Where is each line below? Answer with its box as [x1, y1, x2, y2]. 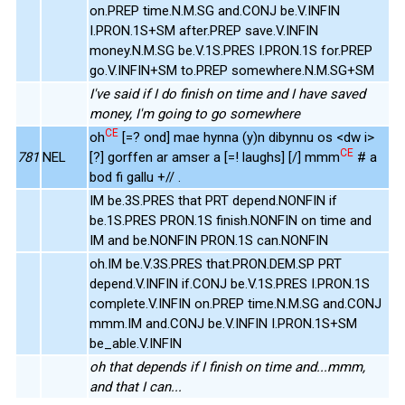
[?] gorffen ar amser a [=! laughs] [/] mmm [89, 148, 340, 165]
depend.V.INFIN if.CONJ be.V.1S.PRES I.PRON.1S [89, 275, 370, 292]
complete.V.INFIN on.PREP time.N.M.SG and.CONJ [89, 295, 381, 312]
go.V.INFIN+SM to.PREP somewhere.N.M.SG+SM [89, 61, 374, 79]
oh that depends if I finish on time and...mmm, [89, 358, 365, 375]
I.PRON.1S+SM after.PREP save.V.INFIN [89, 22, 318, 39]
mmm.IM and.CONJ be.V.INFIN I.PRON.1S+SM [89, 315, 357, 332]
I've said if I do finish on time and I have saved [89, 85, 365, 102]
